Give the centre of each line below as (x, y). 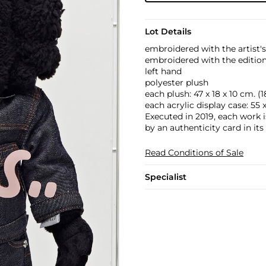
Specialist (165, 177)
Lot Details (168, 31)
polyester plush (176, 82)
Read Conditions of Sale (194, 152)
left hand (163, 71)
